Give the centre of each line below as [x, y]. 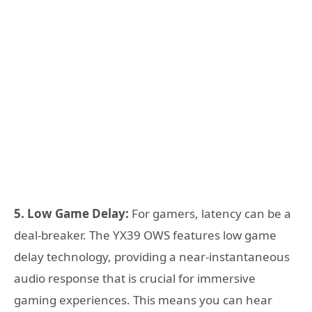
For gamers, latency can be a [210, 214]
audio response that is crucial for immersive [135, 279]
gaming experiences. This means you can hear [143, 300]
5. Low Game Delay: [71, 214]
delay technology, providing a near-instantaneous [152, 257]
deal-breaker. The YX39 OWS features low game [145, 235]
